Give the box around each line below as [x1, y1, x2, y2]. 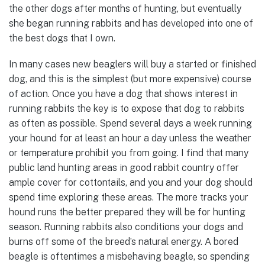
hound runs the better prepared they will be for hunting [9, 206, 245, 218]
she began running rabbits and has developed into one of [9, 17, 253, 29]
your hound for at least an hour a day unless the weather [9, 132, 251, 144]
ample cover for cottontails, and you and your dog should [9, 176, 253, 188]
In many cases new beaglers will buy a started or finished [9, 58, 256, 70]
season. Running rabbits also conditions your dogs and [9, 221, 243, 232]
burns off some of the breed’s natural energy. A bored [9, 235, 238, 247]
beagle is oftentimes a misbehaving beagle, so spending [9, 250, 250, 262]
